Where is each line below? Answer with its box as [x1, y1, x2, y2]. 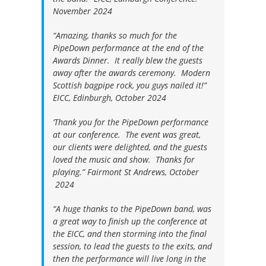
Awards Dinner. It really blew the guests [53, 54, 202, 66]
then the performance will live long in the [53, 252, 206, 264]
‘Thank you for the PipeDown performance [53, 116, 208, 128]
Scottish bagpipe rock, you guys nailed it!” [53, 79, 209, 91]
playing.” [53, 166, 87, 178]
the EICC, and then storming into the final [53, 227, 207, 239]
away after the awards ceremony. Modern [53, 66, 210, 78]
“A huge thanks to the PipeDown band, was [53, 202, 211, 214]
